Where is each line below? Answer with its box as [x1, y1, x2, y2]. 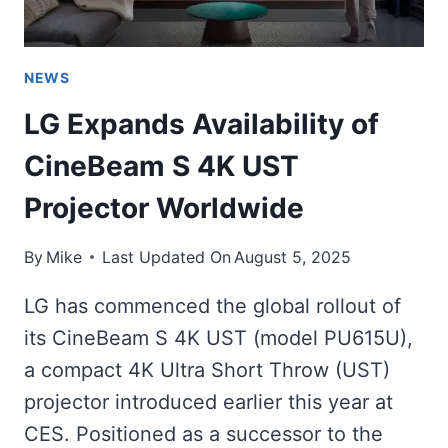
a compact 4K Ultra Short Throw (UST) [24, 357, 390, 382]
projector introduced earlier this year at [24, 389, 393, 414]
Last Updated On [102, 246, 232, 267]
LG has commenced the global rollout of [24, 293, 401, 318]
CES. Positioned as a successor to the [24, 421, 383, 446]
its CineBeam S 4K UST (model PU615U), [24, 325, 413, 350]
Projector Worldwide [24, 190, 304, 225]
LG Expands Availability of [24, 106, 379, 141]
